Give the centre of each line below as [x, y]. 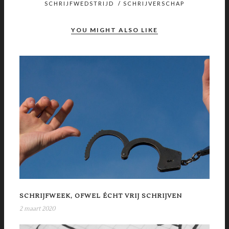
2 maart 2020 [37, 209]
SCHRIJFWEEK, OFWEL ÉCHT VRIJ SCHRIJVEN [101, 196]
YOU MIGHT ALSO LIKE [114, 30]
